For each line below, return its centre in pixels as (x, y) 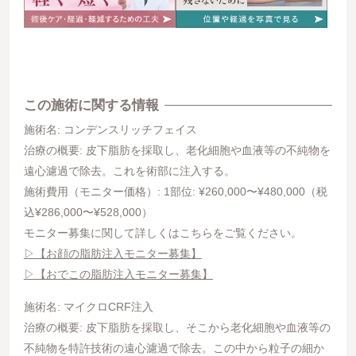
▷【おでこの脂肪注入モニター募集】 (118, 275)
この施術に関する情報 (91, 105)
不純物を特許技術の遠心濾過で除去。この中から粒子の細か (174, 348)
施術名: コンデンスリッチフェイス (110, 130)
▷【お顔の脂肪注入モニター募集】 (112, 254)
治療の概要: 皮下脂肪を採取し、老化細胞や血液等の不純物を (177, 151)
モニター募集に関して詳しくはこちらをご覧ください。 (163, 233)
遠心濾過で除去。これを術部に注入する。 (129, 171)
